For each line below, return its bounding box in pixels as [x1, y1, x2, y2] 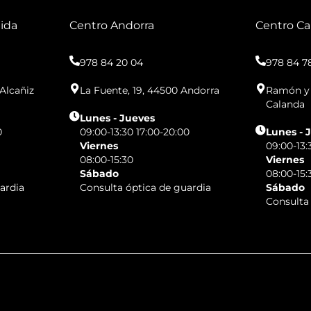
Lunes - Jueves [79, 112, 155, 125]
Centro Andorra [69, 19, 154, 33]
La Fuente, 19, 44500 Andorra [79, 84, 219, 97]
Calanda [266, 98, 305, 111]
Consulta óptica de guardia [79, 181, 211, 194]
